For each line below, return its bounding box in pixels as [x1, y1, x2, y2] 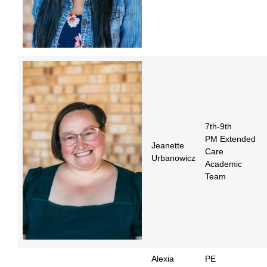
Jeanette [151, 141, 184, 151]
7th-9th [205, 122, 232, 132]
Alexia [151, 254, 174, 264]
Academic [205, 159, 242, 169]
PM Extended [205, 134, 256, 144]
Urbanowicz [151, 153, 195, 163]
